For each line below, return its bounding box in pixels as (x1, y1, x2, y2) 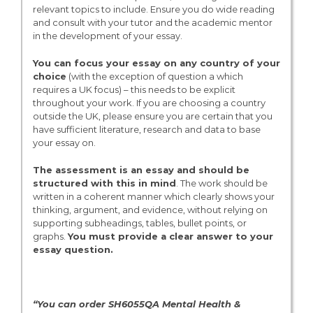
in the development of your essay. (32, 29, 182, 41)
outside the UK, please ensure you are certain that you (32, 110, 272, 122)
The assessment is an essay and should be (32, 163, 249, 175)
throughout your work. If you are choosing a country (32, 96, 265, 108)
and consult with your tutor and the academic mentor (32, 16, 272, 28)
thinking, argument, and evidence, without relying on (32, 203, 268, 215)
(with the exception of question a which (66, 70, 243, 82)
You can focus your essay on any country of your (32, 57, 280, 68)
